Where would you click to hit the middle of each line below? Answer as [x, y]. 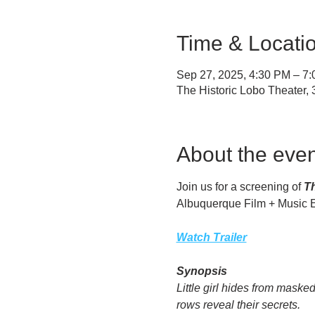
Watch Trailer [211, 237]
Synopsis [201, 271]
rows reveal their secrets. [238, 304]
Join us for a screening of [240, 186]
